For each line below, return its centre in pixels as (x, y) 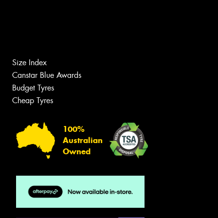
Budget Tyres (33, 88)
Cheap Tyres (33, 100)
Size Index (29, 62)
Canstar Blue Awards (47, 75)
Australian (83, 141)
